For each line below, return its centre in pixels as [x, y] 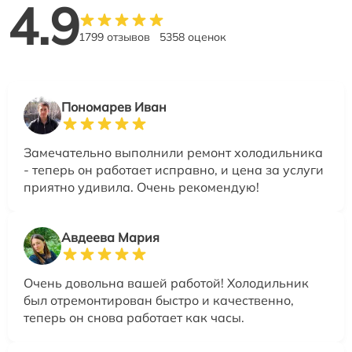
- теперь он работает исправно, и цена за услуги [174, 169]
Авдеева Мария [110, 237]
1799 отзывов [114, 37]
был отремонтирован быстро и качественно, [159, 300]
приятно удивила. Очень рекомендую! [141, 187]
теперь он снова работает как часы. [134, 317]
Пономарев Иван [114, 106]
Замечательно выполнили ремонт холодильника [173, 152]
